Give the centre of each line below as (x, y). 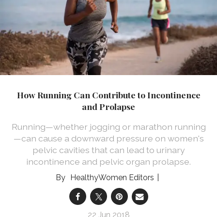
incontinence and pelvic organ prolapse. (108, 162)
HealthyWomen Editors (112, 178)
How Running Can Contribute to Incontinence (108, 94)
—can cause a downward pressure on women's (108, 139)
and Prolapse (108, 106)
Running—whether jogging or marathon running (108, 127)
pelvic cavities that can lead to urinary (108, 150)
